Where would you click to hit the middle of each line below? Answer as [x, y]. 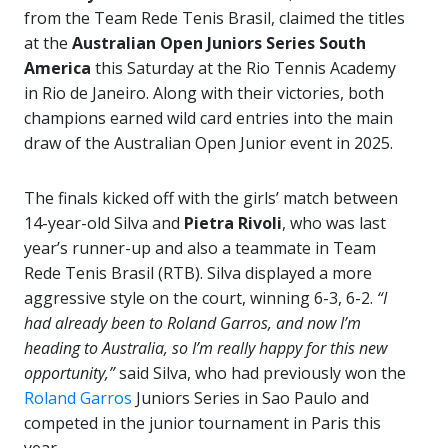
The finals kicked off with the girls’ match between [211, 198]
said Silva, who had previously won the [260, 373]
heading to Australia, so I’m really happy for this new [205, 348]
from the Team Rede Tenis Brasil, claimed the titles [214, 18]
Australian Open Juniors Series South [219, 43]
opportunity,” [69, 373]
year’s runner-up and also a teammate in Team [200, 248]
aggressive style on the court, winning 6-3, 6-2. [200, 298]
